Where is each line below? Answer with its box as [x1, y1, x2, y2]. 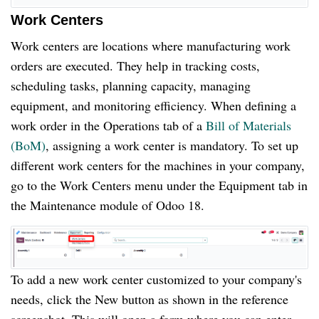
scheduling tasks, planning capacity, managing [11, 77, 251, 95]
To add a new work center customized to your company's [11, 271, 302, 288]
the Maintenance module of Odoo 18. [11, 197, 204, 214]
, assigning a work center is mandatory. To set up [46, 137, 298, 155]
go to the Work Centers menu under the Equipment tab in [11, 177, 308, 194]
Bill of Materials [206, 117, 291, 135]
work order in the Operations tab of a [11, 117, 206, 135]
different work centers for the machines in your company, [11, 157, 305, 174]
